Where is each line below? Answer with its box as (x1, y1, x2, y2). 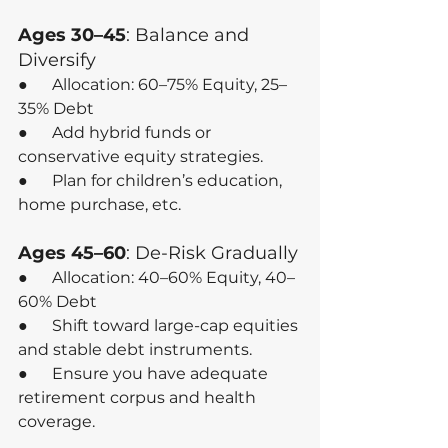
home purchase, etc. (18, 195, 181, 215)
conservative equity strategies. (18, 147, 263, 167)
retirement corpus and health (18, 388, 260, 408)
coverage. (18, 412, 95, 432)
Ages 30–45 (18, 24, 126, 47)
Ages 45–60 (18, 242, 126, 265)
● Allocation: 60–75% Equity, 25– (18, 75, 287, 95)
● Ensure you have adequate (18, 364, 272, 384)
